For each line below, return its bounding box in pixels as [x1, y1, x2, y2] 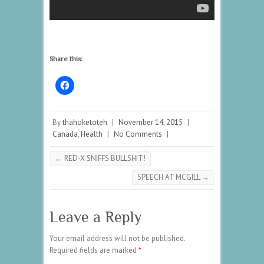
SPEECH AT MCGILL [137, 171, 202, 182]
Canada [52, 128, 78, 139]
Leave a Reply [49, 208, 141, 226]
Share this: [49, 54, 82, 63]
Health [81, 128, 103, 139]
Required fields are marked [49, 245, 138, 255]
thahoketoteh [62, 117, 107, 127]
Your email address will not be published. [49, 233, 185, 243]
